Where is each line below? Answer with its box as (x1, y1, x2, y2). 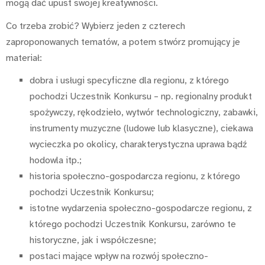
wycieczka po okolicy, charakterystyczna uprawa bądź (30, 138, 247, 151)
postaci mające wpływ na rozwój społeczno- (30, 250, 208, 263)
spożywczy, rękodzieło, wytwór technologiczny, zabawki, (30, 106, 258, 119)
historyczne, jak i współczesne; (30, 234, 156, 247)
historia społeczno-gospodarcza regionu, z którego (30, 170, 240, 183)
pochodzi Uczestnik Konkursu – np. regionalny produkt (30, 91, 252, 103)
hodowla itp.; (30, 154, 82, 167)
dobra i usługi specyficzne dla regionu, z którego (30, 75, 229, 87)
